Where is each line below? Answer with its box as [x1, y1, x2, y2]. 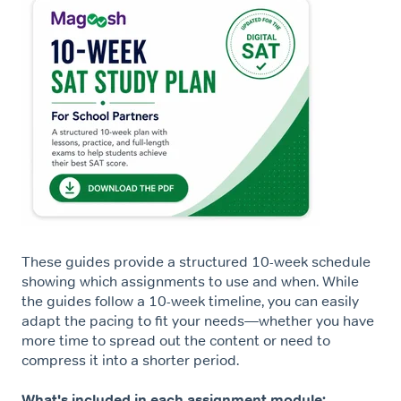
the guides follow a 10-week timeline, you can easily [21, 291, 359, 310]
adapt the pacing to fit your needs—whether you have [21, 311, 374, 329]
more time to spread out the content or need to [21, 330, 330, 349]
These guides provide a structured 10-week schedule [21, 252, 371, 270]
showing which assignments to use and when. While [21, 271, 359, 290]
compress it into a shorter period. [21, 350, 239, 369]
